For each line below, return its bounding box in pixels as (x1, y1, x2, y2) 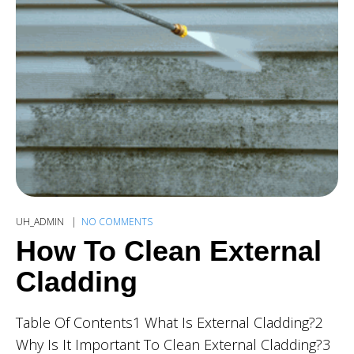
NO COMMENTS (81, 215, 153, 229)
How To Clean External (16, 235, 322, 268)
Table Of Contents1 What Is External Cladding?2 (16, 313, 323, 333)
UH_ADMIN (16, 215, 66, 229)
